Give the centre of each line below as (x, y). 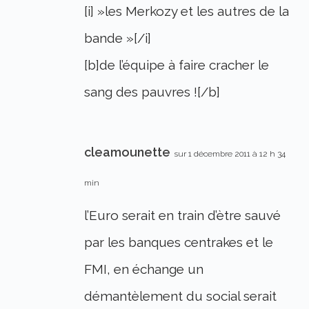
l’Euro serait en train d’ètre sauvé (183, 216)
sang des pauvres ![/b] (152, 92)
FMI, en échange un (144, 269)
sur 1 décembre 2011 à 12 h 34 (230, 154)
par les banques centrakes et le (179, 242)
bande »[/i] (118, 38)
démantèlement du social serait (181, 296)
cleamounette (128, 152)
